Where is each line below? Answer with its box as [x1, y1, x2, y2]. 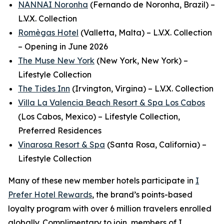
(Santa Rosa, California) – [105, 139, 206, 149]
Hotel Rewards [32, 189, 92, 199]
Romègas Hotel [18, 27, 78, 37]
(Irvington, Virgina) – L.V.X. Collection [70, 83, 213, 93]
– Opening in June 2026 [18, 41, 108, 51]
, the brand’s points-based [92, 189, 192, 199]
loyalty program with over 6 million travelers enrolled [8, 203, 211, 213]
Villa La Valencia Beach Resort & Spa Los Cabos [18, 97, 205, 107]
